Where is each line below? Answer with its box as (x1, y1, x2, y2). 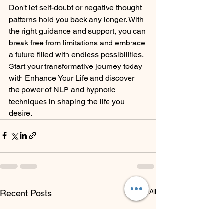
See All (135, 187, 156, 195)
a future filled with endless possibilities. (9, 49, 145, 59)
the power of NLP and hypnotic (9, 85, 117, 94)
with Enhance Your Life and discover (9, 73, 136, 83)
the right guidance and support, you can (9, 26, 148, 36)
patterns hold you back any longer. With (9, 14, 146, 24)
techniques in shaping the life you (9, 96, 127, 106)
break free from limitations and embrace (9, 38, 147, 47)
